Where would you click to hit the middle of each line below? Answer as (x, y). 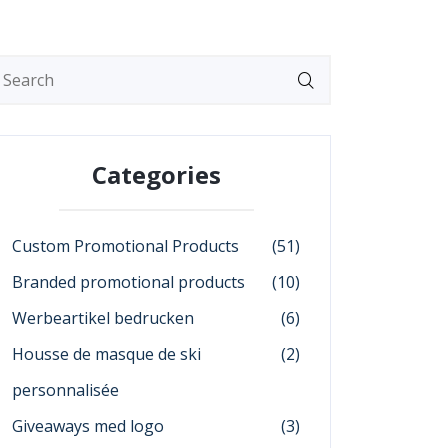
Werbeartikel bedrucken (103, 318)
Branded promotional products (128, 282)
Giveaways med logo (88, 426)
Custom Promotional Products (125, 246)
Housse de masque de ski (106, 354)
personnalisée (65, 390)
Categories (156, 174)
